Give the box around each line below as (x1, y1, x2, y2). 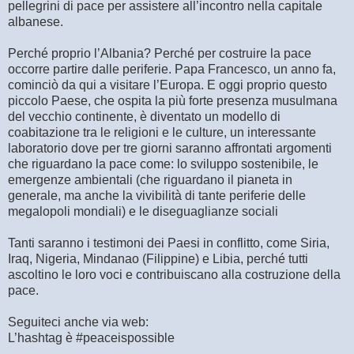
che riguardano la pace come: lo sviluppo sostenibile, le (8, 157, 318, 171)
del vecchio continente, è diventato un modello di (8, 110, 281, 124)
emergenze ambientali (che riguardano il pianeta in (8, 173, 292, 187)
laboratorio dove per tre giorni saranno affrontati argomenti (8, 141, 332, 156)
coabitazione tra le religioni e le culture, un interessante (8, 126, 316, 140)
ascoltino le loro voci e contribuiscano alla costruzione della (8, 268, 341, 282)
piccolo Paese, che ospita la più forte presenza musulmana (8, 94, 337, 108)
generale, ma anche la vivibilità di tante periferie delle (8, 189, 306, 203)
